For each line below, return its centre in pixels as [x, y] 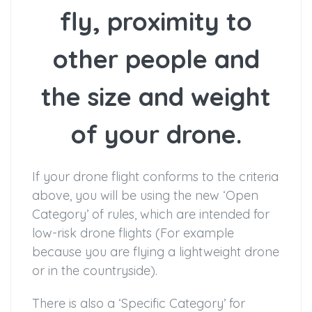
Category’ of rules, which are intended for [151, 214]
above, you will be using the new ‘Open [145, 196]
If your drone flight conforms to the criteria [155, 177]
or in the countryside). [95, 271]
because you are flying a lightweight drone [156, 252]
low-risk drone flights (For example [133, 233]
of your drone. [156, 134]
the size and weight [156, 97]
